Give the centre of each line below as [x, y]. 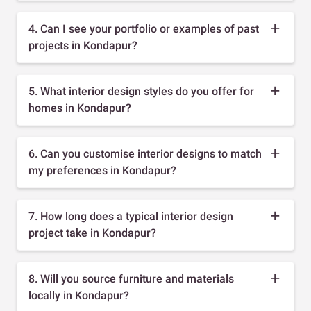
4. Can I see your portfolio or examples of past [144, 28]
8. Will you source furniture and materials [131, 278]
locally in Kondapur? [79, 295]
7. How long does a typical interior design [131, 216]
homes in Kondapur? [80, 108]
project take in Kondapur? [92, 233]
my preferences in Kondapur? [102, 170]
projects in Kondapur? [83, 45]
